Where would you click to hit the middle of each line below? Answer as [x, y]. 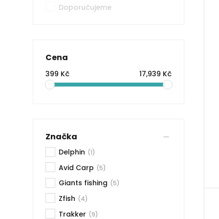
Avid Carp [77, 167]
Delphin [72, 152]
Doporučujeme [85, 7]
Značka [62, 136]
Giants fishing [83, 183]
